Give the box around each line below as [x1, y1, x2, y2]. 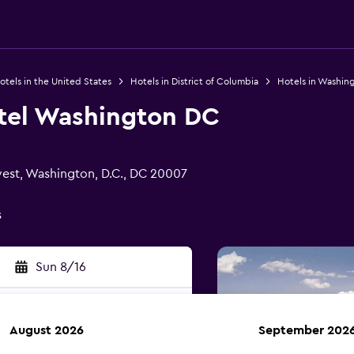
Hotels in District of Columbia [130, 77, 258, 86]
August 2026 [9, 324, 84, 337]
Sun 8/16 [35, 261, 86, 273]
